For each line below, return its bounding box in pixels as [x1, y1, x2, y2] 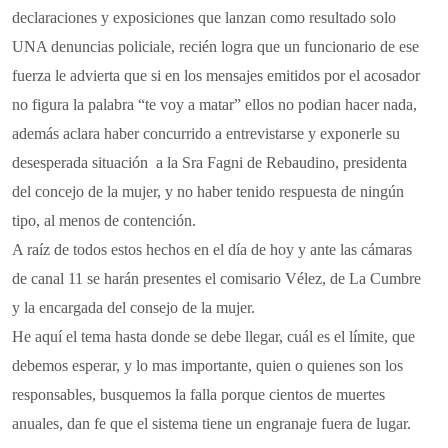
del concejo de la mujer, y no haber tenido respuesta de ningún [12, 182, 404, 200]
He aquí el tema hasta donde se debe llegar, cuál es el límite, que [12, 327, 415, 345]
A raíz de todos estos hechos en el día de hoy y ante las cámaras [12, 240, 412, 258]
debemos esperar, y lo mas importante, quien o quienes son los [12, 356, 403, 374]
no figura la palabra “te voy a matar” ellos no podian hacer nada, [12, 95, 417, 113]
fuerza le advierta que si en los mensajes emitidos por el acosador [12, 66, 420, 84]
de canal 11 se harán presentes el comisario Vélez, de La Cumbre [12, 269, 421, 287]
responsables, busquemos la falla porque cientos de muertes [12, 385, 385, 403]
